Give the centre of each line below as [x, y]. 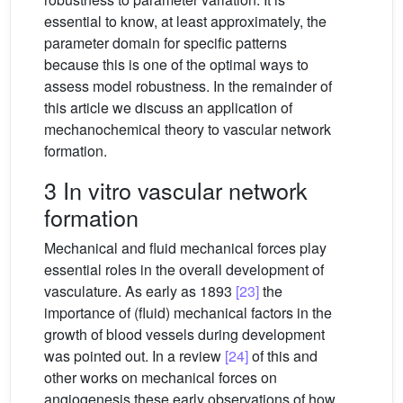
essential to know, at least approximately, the [185, 22]
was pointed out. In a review [134, 356]
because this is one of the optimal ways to [176, 65]
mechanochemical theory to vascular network [188, 130]
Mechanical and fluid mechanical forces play [185, 248]
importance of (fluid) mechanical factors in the [188, 313]
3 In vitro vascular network [176, 190]
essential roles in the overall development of [184, 270]
